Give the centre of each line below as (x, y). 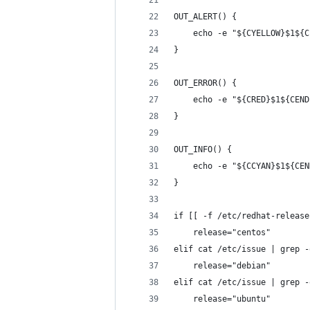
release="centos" (222, 232)
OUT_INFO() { (203, 149)
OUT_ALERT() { (205, 17)
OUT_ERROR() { (205, 83)
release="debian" (222, 266)
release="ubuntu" (222, 299)
